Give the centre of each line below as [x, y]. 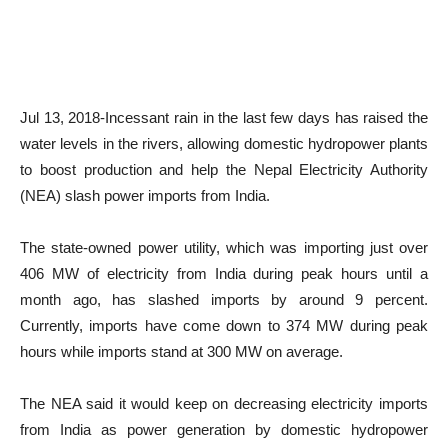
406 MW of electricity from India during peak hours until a [224, 273]
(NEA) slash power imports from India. [145, 195]
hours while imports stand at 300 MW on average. [181, 351]
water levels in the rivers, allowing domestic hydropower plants [224, 143]
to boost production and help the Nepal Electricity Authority [224, 169]
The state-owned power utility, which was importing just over [224, 247]
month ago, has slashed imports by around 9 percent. [224, 299]
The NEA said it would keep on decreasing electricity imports [224, 403]
